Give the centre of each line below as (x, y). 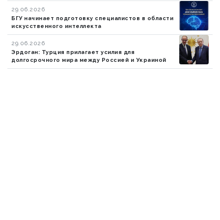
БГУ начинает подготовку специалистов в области (92, 18)
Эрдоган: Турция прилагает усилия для (73, 52)
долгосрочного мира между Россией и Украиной (89, 60)
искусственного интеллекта (56, 26)
